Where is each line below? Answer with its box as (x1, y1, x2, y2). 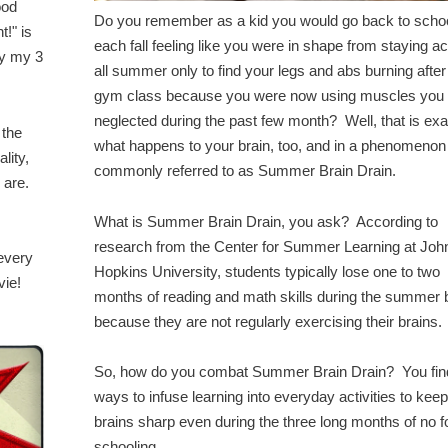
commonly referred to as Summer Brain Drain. (94, 163, 400, 180)
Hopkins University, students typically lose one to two (94, 263, 440, 280)
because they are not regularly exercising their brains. (94, 313, 446, 330)
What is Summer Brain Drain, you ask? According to (94, 213, 438, 230)
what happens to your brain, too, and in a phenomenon (94, 138, 446, 155)
